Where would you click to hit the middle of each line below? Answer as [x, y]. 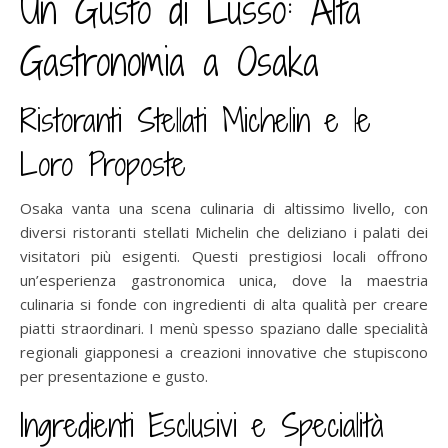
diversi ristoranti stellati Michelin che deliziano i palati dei [224, 231]
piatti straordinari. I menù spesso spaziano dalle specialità [224, 327]
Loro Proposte [103, 163]
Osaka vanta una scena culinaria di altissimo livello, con [224, 207]
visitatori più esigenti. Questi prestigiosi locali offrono [224, 255]
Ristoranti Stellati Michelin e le [195, 119]
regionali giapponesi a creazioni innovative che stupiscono [224, 351]
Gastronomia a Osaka [169, 61]
